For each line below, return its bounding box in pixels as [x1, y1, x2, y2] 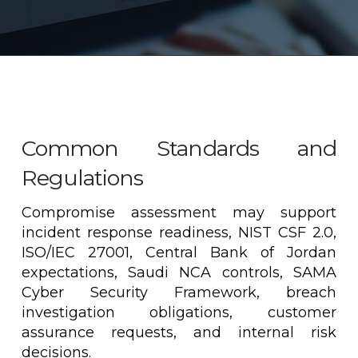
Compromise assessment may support [21, 204, 337, 222]
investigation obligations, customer [21, 304, 337, 322]
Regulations [21, 164, 144, 191]
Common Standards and [21, 134, 337, 161]
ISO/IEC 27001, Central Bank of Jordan [21, 244, 337, 262]
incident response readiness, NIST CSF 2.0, [21, 224, 337, 242]
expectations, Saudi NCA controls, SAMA [21, 264, 337, 282]
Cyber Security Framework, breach [21, 284, 337, 302]
